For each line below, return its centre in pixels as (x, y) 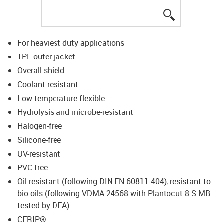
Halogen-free (40, 126)
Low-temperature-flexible (61, 98)
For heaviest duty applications (71, 42)
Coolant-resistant (48, 84)
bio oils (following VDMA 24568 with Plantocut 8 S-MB (114, 193)
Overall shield (41, 70)
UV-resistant (39, 153)
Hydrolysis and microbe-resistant (75, 112)
